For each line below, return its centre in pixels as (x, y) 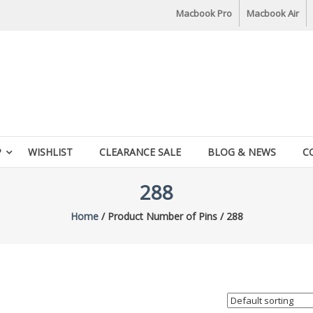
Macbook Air (273, 13)
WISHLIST (50, 152)
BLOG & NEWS (242, 152)
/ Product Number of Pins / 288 (170, 216)
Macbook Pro (204, 13)
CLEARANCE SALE (140, 152)
